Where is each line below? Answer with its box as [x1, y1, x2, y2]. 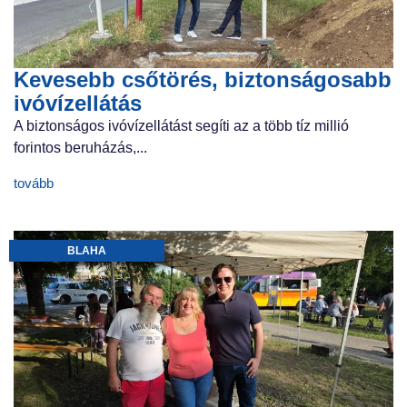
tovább [14, 174, 54, 191]
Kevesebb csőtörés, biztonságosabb [14, 67, 392, 93]
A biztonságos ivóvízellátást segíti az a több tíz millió [14, 118, 349, 134]
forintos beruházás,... [14, 140, 147, 156]
